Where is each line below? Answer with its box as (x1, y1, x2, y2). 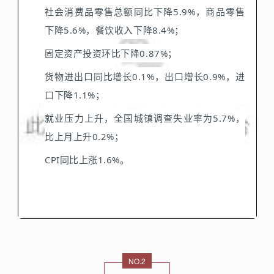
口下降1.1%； (45, 89, 105, 101)
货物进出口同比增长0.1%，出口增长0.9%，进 (45, 70, 245, 83)
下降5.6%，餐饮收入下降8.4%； (45, 24, 184, 36)
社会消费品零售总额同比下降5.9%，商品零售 (45, 6, 245, 18)
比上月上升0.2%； (45, 130, 124, 143)
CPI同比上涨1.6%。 (45, 154, 130, 166)
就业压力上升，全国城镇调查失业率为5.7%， (45, 112, 245, 124)
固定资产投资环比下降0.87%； (45, 47, 177, 59)
